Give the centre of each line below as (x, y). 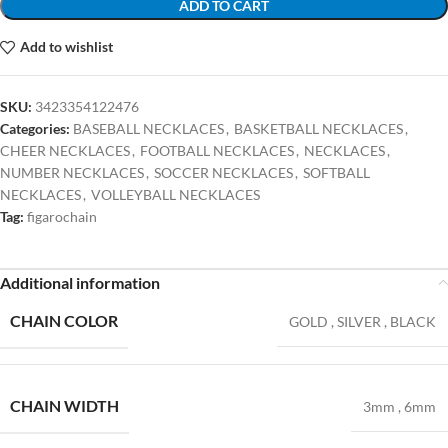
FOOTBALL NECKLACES (217, 150)
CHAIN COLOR (64, 320)
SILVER (359, 321)
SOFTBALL (336, 172)
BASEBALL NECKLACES (148, 128)
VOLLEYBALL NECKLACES (175, 194)
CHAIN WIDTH (64, 405)
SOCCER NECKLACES (223, 172)
